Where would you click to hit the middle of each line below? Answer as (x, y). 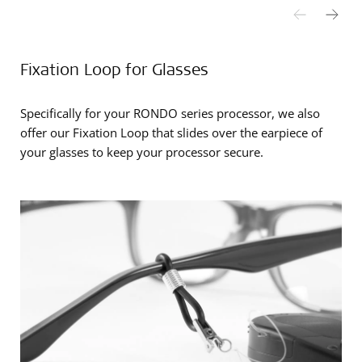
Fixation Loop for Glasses (114, 68)
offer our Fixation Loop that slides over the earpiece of (171, 132)
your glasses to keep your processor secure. (142, 152)
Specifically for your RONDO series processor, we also (170, 113)
